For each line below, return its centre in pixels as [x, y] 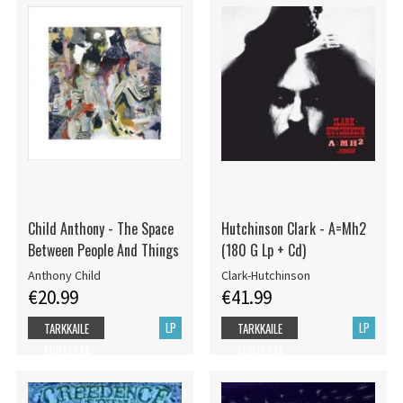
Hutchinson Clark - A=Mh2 [293, 229]
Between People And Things [103, 251]
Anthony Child [64, 275]
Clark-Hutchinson [265, 275]
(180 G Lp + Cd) [263, 251]
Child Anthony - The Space [100, 229]
